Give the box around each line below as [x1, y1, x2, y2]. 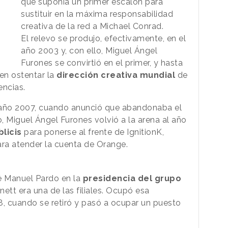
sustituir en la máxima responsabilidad [21, 9, 174, 19]
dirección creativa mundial [56, 70, 175, 80]
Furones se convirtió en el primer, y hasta [21, 58, 183, 68]
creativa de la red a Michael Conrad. [21, 21, 164, 31]
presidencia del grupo [82, 173, 181, 183]
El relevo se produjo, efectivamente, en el [21, 33, 186, 43]
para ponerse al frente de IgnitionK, [21, 127, 164, 137]
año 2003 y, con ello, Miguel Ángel [21, 45, 158, 55]
